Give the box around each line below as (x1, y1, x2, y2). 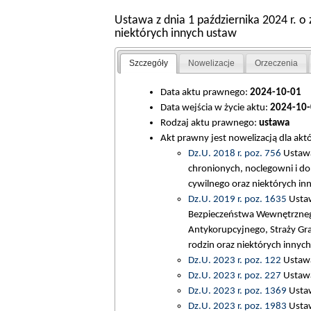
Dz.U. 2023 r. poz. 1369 (187, 285, 287, 296)
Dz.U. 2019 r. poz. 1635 (187, 193, 287, 205)
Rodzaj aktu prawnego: (160, 117, 259, 128)
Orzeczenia (255, 58, 299, 69)
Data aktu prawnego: (160, 86, 250, 98)
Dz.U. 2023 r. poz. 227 (187, 269, 281, 281)
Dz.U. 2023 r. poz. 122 (187, 254, 281, 266)
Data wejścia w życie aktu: (160, 101, 270, 113)
